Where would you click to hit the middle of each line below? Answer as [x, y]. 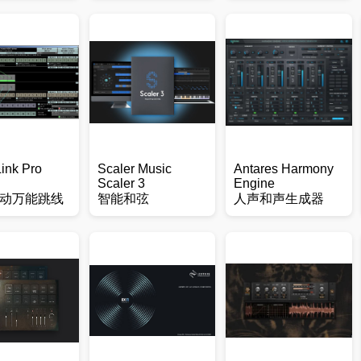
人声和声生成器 [278, 199]
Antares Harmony [283, 169]
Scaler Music [134, 169]
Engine [254, 183]
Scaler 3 [121, 183]
